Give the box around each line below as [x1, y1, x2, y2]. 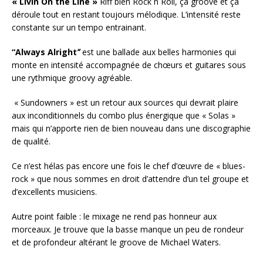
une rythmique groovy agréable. [12, 72, 132, 83]
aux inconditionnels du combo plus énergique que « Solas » [12, 109, 235, 121]
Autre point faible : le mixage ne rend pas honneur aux [12, 210, 217, 222]
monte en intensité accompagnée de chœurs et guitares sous [12, 59, 246, 70]
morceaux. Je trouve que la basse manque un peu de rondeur [12, 223, 244, 235]
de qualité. [12, 135, 50, 147]
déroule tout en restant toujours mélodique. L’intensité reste [12, 8, 241, 20]
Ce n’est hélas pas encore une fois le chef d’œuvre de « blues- [12, 160, 245, 171]
